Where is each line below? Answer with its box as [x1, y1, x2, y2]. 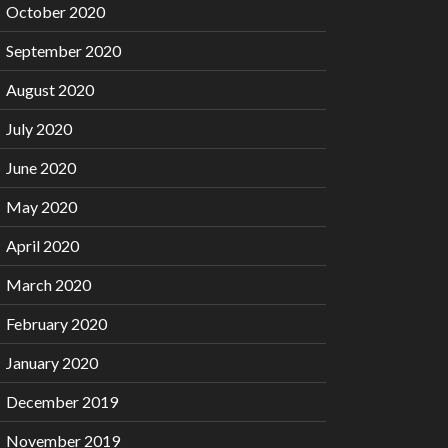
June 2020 [6, 158, 76, 178]
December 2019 [6, 392, 118, 412]
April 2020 [6, 236, 79, 256]
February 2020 [6, 314, 107, 334]
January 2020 [6, 353, 98, 373]
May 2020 [6, 197, 77, 217]
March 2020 [6, 275, 91, 295]
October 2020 [6, 2, 105, 22]
